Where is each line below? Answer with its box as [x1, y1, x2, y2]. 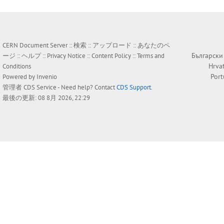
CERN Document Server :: [2, 41, 73, 50]
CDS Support [116, 83, 151, 92]
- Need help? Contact [56, 83, 116, 92]
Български [191, 51, 223, 60]
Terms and [137, 51, 164, 60]
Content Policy [91, 51, 131, 60]
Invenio [36, 72, 57, 81]
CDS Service [23, 83, 56, 92]
